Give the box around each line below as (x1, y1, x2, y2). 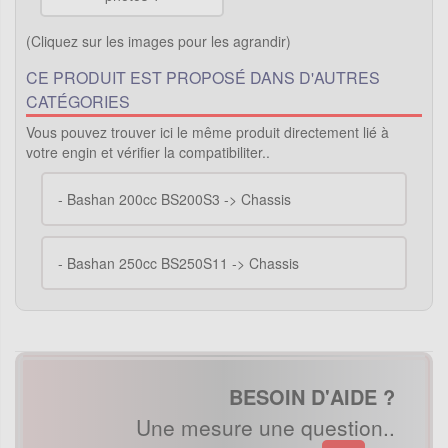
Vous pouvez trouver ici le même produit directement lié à (26, 121, 389, 142)
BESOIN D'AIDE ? (229, 381, 395, 411)
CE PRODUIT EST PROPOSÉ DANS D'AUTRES (26, 65, 380, 89)
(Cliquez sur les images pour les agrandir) (26, 30, 291, 51)
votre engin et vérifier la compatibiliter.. (26, 141, 270, 162)
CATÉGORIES (26, 89, 130, 113)
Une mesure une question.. (136, 411, 395, 442)
